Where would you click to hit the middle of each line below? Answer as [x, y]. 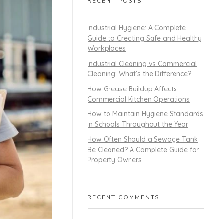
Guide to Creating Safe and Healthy [145, 38]
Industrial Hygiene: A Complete [137, 28]
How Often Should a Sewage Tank [143, 140]
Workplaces [107, 49]
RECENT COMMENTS [123, 198]
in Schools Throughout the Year [138, 124]
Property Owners [115, 160]
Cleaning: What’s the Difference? [139, 74]
